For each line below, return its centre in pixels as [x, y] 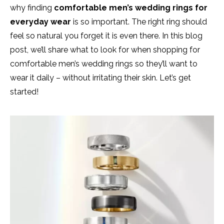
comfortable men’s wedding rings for [131, 8]
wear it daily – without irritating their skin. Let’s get [100, 78]
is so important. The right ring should [139, 22]
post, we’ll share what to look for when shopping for [105, 50]
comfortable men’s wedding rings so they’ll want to [104, 64]
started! [24, 92]
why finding [32, 8]
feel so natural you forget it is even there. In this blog [106, 36]
